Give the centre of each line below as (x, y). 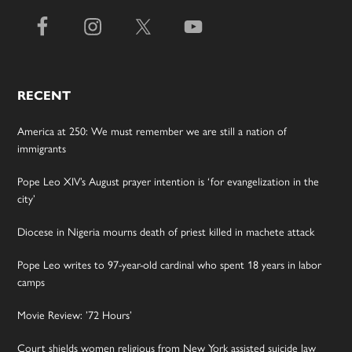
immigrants (42, 148)
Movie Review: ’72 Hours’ (75, 315)
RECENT (44, 96)
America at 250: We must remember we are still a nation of (152, 131)
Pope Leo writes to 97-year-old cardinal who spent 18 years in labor (170, 264)
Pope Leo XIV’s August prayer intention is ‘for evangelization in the (169, 181)
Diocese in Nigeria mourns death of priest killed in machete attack (166, 231)
